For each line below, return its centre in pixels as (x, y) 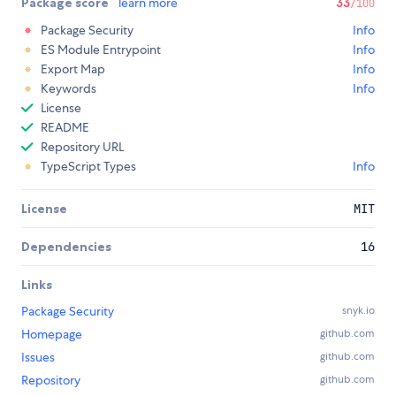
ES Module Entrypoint (101, 50)
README (65, 128)
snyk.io (358, 311)
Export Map (73, 69)
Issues (38, 358)
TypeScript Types (88, 167)
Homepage (52, 335)
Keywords (69, 89)
